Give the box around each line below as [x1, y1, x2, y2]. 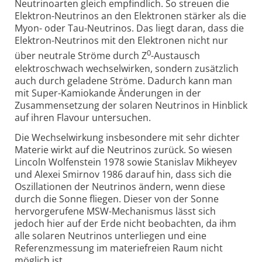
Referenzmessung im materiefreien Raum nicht [15, 241, 223, 254]
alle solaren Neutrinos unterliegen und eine [15, 229, 206, 242]
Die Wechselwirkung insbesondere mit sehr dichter [15, 130, 240, 144]
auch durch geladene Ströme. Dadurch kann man [15, 74, 232, 87]
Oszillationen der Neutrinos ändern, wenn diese [15, 180, 225, 193]
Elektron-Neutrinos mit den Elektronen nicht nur [15, 34, 228, 47]
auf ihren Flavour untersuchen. [15, 111, 151, 124]
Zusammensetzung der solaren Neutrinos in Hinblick [15, 98, 247, 112]
